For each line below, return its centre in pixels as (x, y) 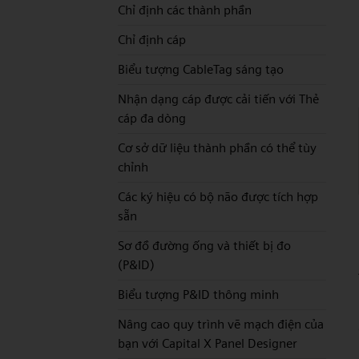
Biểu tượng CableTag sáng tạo (201, 69)
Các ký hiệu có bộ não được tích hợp (218, 197)
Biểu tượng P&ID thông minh (198, 294)
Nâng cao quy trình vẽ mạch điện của (221, 324)
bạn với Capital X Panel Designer (208, 343)
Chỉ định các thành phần (185, 10)
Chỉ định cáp (152, 40)
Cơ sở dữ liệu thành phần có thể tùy (217, 148)
